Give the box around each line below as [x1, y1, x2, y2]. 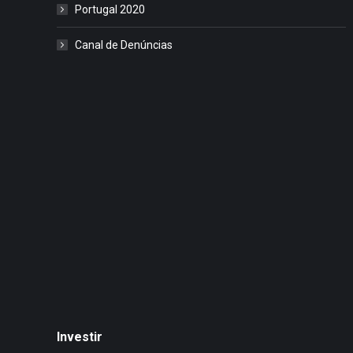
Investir [57, 329, 102, 344]
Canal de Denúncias [75, 38, 173, 51]
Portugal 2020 [75, 2, 145, 16]
